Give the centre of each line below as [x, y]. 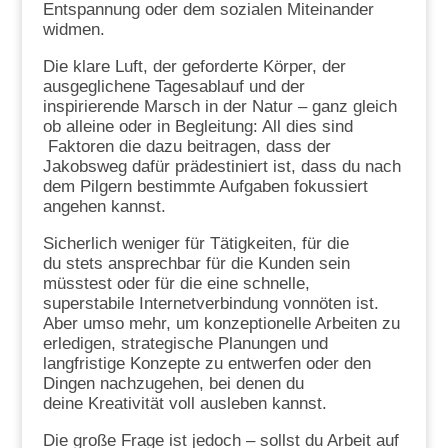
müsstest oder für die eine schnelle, [176, 284]
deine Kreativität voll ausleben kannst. [184, 404]
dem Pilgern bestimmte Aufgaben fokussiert [205, 187]
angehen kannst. [104, 207]
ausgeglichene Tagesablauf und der [173, 87]
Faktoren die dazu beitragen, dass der [186, 147]
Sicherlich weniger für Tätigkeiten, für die [195, 244]
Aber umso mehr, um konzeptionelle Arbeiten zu [221, 324]
